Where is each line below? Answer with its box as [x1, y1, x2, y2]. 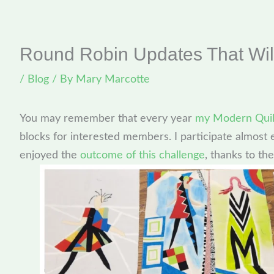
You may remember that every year [20, 113, 196, 125]
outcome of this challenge [80, 150, 206, 161]
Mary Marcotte [76, 74, 150, 86]
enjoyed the [20, 150, 81, 161]
